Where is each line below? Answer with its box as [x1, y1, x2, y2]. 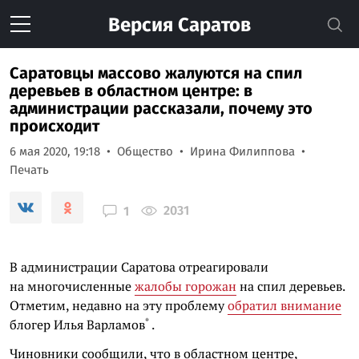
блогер [10, 316, 54, 333]
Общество [117, 144, 173, 159]
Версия [108, 14, 173, 36]
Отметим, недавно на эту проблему [10, 296, 228, 314]
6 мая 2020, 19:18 [10, 144, 100, 159]
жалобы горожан [135, 277, 236, 295]
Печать [10, 163, 49, 177]
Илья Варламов [54, 316, 145, 333]
